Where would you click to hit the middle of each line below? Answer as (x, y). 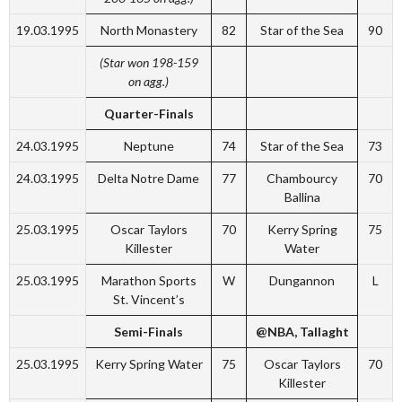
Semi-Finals (149, 332)
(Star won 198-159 (149, 62)
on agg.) (149, 81)
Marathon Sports (149, 280)
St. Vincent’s (149, 299)
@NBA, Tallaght (302, 332)
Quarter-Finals (149, 114)
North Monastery (149, 30)
